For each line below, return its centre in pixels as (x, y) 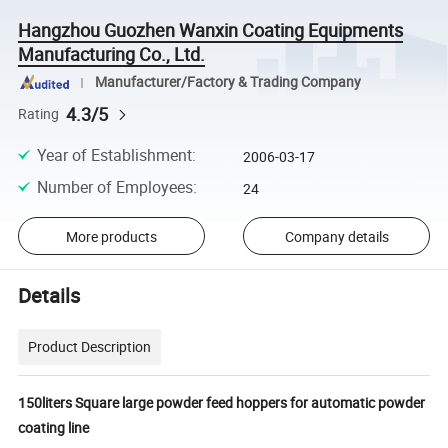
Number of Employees (114, 186)
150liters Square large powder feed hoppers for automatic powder (222, 402)
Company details (336, 236)
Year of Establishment (114, 154)
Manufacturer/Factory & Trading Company (227, 82)
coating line (54, 427)
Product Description (90, 346)
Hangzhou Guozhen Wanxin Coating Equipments (211, 29)
